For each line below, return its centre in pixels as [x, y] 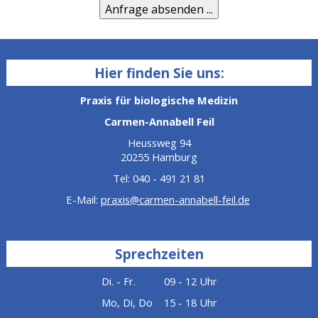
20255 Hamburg [159, 157]
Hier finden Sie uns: [159, 72]
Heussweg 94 [159, 143]
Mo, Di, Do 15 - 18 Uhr [159, 303]
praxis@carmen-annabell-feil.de [175, 200]
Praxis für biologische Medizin [159, 100]
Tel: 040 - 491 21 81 [159, 179]
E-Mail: [83, 200]
